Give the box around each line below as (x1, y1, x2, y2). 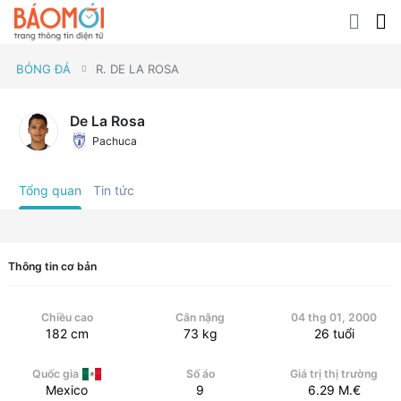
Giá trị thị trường (290, 367, 379, 381)
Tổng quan (19, 182, 82, 198)
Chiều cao (40, 311, 93, 325)
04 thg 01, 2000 (291, 311, 378, 325)
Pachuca (92, 134, 138, 149)
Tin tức (93, 182, 135, 198)
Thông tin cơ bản (7, 259, 97, 273)
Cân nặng (175, 311, 226, 325)
